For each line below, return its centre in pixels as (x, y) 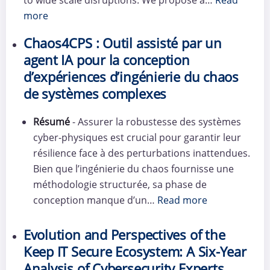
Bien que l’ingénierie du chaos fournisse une (133, 169)
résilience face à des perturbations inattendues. (141, 153)
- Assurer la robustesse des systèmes (155, 122)
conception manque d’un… (95, 200)
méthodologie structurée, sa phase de (120, 185)
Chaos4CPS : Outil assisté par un (122, 43)
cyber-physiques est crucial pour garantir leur (137, 138)
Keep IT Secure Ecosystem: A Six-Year (135, 252)
